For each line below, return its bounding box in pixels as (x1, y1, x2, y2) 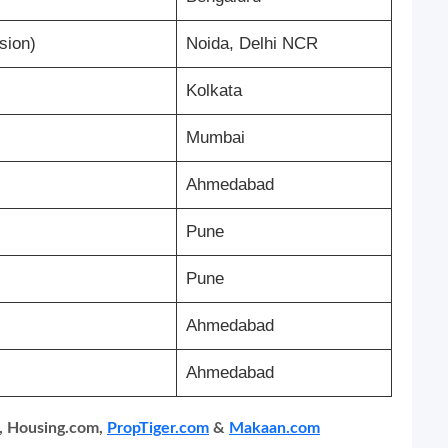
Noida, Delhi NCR (185, 34, 318, 54)
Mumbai (185, 128, 245, 148)
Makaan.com (229, 420, 320, 437)
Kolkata (185, 81, 242, 101)
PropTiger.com (107, 420, 209, 437)
